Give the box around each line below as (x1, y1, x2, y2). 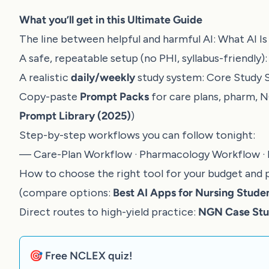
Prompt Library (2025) (19, 109, 131, 122)
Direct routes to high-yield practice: (19, 205, 198, 219)
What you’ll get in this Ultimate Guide (19, 13, 202, 26)
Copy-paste (19, 90, 80, 103)
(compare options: (19, 186, 113, 199)
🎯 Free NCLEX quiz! (29, 249, 133, 262)
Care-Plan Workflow (34, 148, 132, 161)
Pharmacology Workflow (139, 148, 260, 161)
